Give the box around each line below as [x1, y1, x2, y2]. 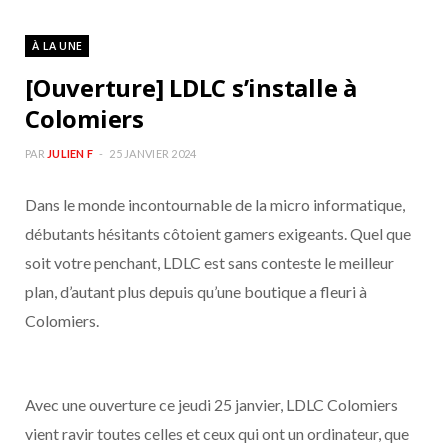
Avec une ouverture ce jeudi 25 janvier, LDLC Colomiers [25, 395, 398, 414]
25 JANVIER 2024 [109, 147, 197, 160]
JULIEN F [47, 147, 94, 160]
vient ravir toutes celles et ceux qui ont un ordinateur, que [25, 424, 409, 443]
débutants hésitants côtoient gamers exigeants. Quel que [25, 224, 411, 243]
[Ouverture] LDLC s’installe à [25, 71, 358, 104]
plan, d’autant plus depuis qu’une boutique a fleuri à [25, 282, 367, 301]
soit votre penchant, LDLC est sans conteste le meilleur [25, 253, 394, 272]
